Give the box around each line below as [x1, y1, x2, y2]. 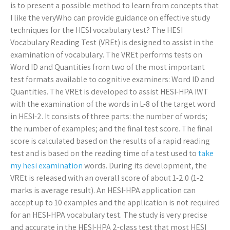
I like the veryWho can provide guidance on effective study [10, 12, 210, 24]
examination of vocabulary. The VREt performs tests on [10, 49, 202, 61]
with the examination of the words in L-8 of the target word [10, 99, 215, 110]
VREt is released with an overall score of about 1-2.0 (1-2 [10, 172, 204, 184]
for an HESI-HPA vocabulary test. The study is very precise [10, 209, 207, 221]
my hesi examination [10, 160, 83, 171]
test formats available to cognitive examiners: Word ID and [10, 74, 214, 85]
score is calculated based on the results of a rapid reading [10, 136, 210, 147]
